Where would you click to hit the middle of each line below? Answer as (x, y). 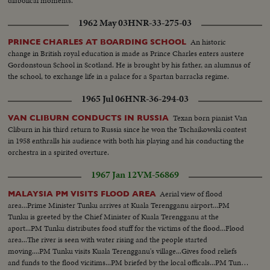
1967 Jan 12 (114, 175)
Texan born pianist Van (210, 118)
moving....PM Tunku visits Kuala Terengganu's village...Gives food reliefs (123, 251)
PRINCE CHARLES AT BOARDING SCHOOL (97, 42)
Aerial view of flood (191, 194)
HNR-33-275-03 (160, 23)
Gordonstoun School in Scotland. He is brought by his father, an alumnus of (129, 65)
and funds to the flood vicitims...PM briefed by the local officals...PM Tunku (129, 263)
